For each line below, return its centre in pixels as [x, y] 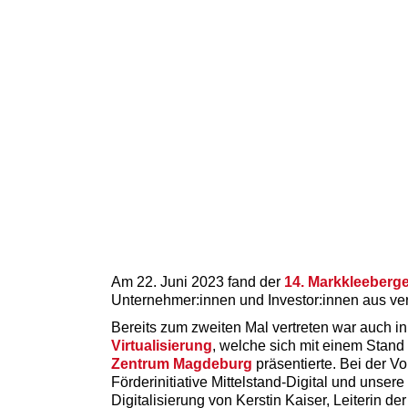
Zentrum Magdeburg [182, 363]
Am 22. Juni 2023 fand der [198, 281]
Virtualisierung [162, 345]
